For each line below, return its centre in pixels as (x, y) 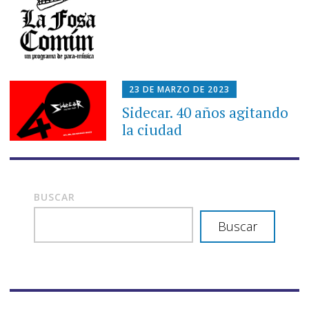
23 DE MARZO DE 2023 (180, 90)
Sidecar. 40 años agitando (206, 113)
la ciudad (152, 130)
